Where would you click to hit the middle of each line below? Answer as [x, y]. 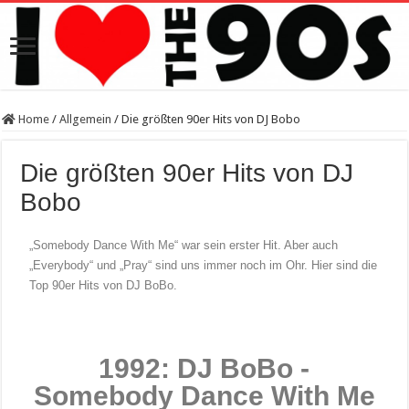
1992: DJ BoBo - [204, 369]
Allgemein [86, 120]
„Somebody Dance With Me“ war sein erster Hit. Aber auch [184, 246]
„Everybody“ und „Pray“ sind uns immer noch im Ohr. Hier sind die [204, 266]
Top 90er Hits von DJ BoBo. [104, 286]
